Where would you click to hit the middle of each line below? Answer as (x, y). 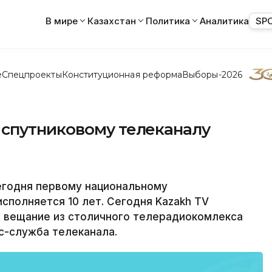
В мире (62, 21)
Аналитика (224, 21)
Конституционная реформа (122, 74)
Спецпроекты (32, 74)
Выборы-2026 (212, 74)
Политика (168, 21)
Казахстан (112, 21)
